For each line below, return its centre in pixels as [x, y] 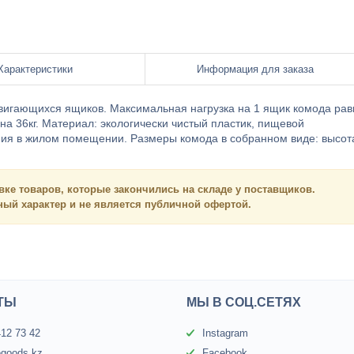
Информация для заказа [255, 69]
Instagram [226, 333]
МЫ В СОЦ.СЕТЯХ [244, 302]
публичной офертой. [196, 204]
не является [110, 204]
